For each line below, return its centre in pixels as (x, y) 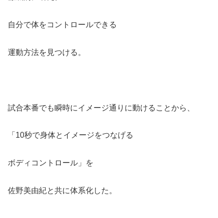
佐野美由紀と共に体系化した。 (62, 190)
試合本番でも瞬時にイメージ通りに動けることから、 (101, 108)
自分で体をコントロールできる (62, 25)
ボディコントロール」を (51, 163)
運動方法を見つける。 (47, 52)
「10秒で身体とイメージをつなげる (71, 135)
